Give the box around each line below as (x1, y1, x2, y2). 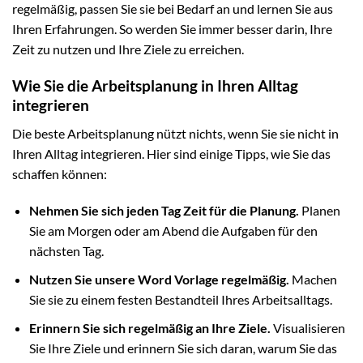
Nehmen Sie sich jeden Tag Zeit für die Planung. (28, 203, 299, 219)
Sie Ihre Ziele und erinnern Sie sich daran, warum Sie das (28, 340, 337, 356)
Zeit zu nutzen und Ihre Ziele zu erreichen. (12, 41, 244, 58)
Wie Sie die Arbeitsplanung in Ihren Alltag (12, 75, 298, 95)
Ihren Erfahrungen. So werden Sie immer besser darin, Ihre (12, 21, 332, 37)
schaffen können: (12, 165, 107, 181)
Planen (298, 203, 340, 219)
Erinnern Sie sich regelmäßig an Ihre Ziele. (28, 319, 271, 335)
